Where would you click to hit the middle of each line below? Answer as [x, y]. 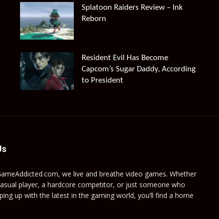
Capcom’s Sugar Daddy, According [138, 69]
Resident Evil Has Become [125, 58]
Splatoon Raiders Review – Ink [132, 8]
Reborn [94, 19]
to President [102, 80]
